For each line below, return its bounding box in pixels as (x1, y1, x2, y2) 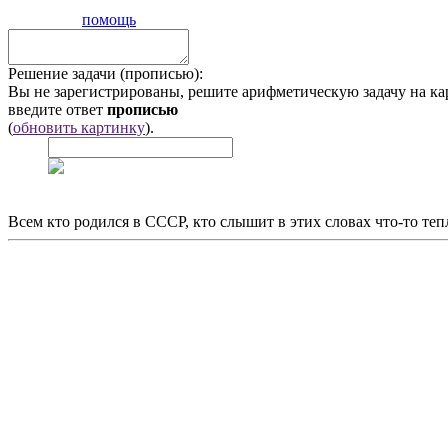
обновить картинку (13, 119, 145, 137)
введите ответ (8, 101, 107, 119)
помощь (82, 11, 136, 29)
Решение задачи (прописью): (8, 65, 203, 83)
